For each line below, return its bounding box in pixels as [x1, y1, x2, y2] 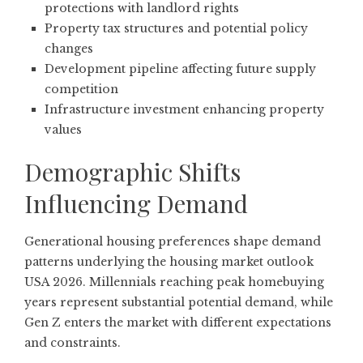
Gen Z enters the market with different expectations [24, 315, 331, 331]
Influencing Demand [24, 187, 248, 220]
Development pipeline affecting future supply [45, 62, 316, 77]
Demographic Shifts [24, 156, 241, 189]
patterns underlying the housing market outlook [24, 254, 314, 270]
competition [45, 82, 118, 97]
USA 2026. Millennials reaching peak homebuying [24, 275, 324, 290]
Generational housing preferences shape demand [24, 234, 321, 250]
